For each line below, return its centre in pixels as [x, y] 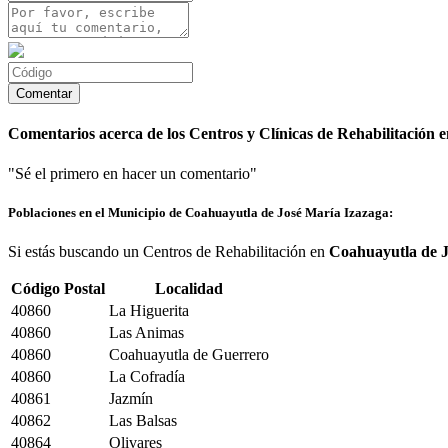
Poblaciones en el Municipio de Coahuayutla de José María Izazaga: [200, 212]
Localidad [189, 288]
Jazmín [131, 398]
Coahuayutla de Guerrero [189, 354]
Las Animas [146, 332]
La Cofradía [147, 376]
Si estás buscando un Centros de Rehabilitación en [168, 251]
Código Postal [58, 288]
